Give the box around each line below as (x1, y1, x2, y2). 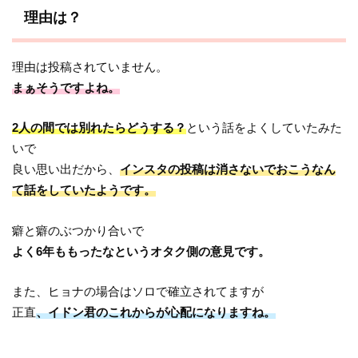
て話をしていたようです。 (12, 183, 157, 197)
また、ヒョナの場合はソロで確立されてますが (12, 284, 265, 298)
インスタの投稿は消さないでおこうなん (120, 162, 336, 177)
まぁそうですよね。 (12, 80, 121, 94)
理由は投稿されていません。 (12, 59, 169, 74)
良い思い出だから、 (12, 162, 121, 177)
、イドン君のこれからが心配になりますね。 (36, 304, 276, 319)
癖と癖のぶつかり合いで (12, 223, 145, 237)
